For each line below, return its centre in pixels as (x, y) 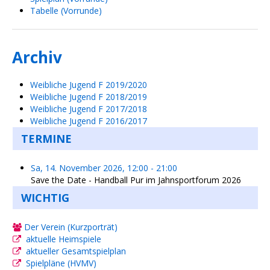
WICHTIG (45, 198)
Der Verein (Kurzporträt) (70, 227)
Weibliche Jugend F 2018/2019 (89, 97)
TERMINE (46, 139)
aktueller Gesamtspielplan (76, 251)
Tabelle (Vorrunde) (66, 11)
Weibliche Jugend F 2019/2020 (89, 85)
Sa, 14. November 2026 (77, 168)
